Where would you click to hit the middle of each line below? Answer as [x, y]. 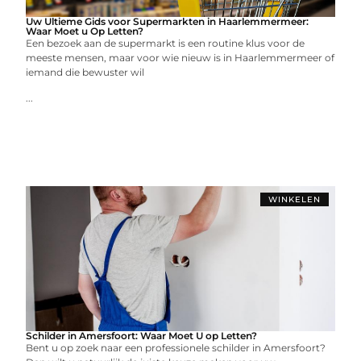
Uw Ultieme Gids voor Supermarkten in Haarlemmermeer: [168, 21]
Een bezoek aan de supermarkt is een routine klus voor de [166, 43]
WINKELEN [294, 199]
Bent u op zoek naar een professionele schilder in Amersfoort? [176, 348]
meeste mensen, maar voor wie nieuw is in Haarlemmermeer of [180, 58]
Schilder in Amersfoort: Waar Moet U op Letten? [142, 336]
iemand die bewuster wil [85, 72]
